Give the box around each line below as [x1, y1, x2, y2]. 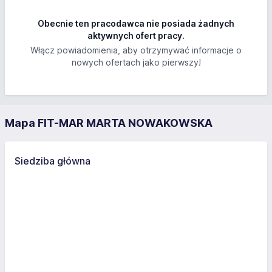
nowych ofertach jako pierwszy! [71, 57, 201, 67]
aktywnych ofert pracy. [87, 30, 185, 41]
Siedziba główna [15, 155, 90, 167]
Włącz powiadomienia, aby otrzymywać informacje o [30, 45, 242, 55]
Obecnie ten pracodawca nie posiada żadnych [38, 18, 234, 29]
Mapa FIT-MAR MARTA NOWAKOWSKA [5, 117, 212, 129]
